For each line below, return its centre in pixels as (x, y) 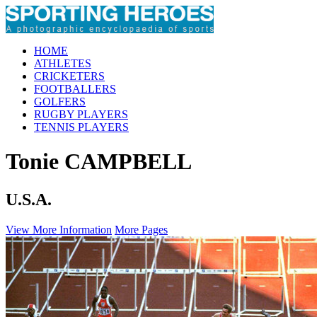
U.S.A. (29, 199)
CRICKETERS (69, 76)
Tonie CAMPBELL (99, 162)
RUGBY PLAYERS (81, 114)
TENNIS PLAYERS (81, 127)
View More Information (59, 229)
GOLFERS (60, 102)
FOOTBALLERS (75, 89)
